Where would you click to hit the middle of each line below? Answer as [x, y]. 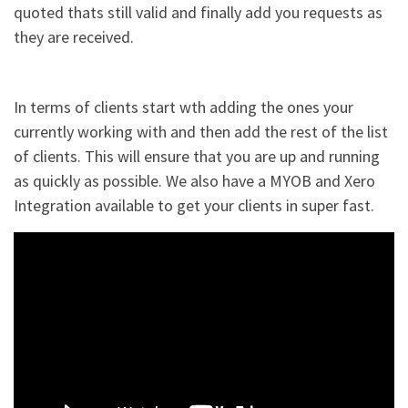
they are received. [74, 37]
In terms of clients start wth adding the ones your [184, 107]
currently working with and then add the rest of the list [201, 131]
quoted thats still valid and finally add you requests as [198, 13]
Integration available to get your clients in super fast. [194, 205]
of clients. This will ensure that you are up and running [197, 156]
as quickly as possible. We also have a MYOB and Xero [194, 180]
